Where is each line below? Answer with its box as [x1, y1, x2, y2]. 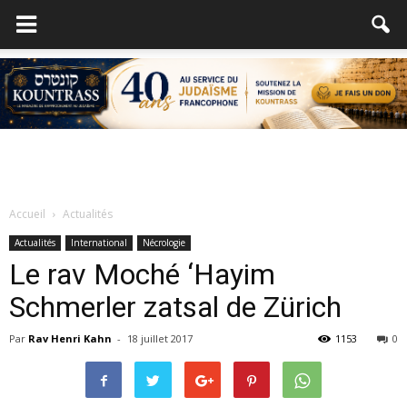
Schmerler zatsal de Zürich [9, 290, 342, 324]
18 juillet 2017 [127, 332, 193, 345]
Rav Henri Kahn [28, 332, 112, 345]
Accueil [9, 206, 45, 222]
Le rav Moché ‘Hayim [9, 257, 275, 292]
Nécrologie [143, 236, 185, 249]
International [71, 236, 127, 249]
